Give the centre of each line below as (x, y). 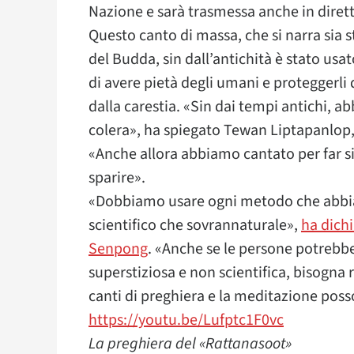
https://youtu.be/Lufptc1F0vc (186, 320)
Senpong (118, 249)
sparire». (117, 178)
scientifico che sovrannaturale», (195, 225)
